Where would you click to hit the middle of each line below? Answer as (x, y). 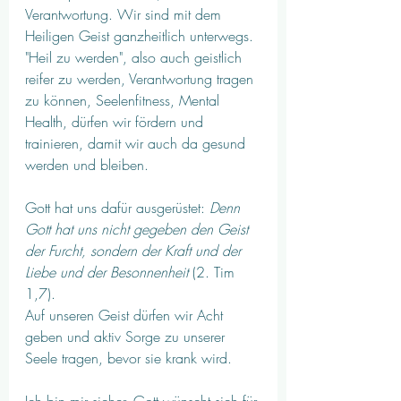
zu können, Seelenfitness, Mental (124, 100)
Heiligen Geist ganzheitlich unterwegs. (141, 35)
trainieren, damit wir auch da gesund (137, 143)
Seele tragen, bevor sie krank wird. (131, 358)
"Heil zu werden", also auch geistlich (136, 57)
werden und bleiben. (89, 164)
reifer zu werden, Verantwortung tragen (141, 78)
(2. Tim (216, 272)
